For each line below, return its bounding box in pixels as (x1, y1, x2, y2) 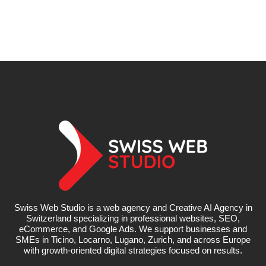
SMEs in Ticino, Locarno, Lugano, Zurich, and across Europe (15, 234, 251, 245)
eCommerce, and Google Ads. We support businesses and (19, 223, 247, 234)
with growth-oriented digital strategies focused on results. (24, 245, 242, 255)
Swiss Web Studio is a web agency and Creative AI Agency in (14, 202, 252, 213)
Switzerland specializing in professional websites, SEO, (26, 213, 240, 223)
